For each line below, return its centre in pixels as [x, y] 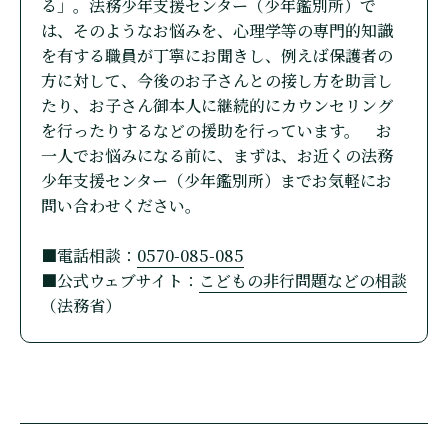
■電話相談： [89, 256]
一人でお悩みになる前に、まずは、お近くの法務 [217, 156]
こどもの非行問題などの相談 [303, 281]
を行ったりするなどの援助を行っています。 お [216, 131]
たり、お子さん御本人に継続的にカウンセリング [217, 106]
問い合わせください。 [121, 206]
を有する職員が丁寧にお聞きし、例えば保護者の [217, 56]
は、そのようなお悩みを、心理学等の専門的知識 [217, 31]
